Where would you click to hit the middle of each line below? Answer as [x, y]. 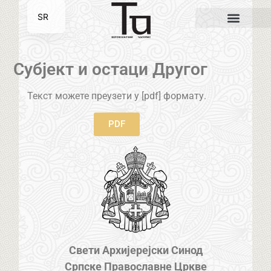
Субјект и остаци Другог [111, 70]
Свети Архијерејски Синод [135, 250]
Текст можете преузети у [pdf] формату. [116, 96]
